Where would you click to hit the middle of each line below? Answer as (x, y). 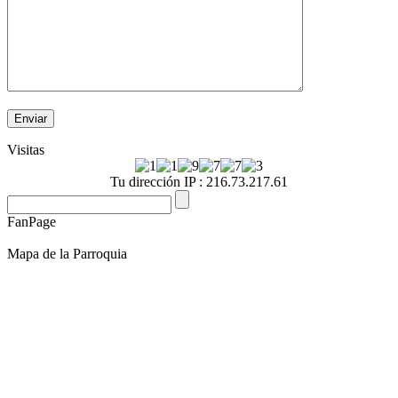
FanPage (32, 222)
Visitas (26, 150)
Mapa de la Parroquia (67, 254)
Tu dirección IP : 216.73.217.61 (199, 182)
